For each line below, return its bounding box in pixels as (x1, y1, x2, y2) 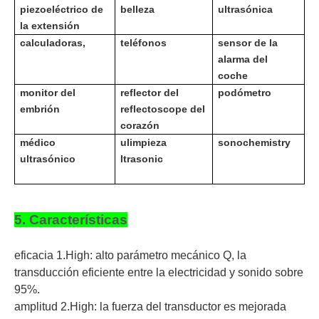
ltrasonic (120, 153, 164, 165)
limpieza (127, 137, 167, 149)
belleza (120, 4, 155, 16)
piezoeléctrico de (20, 4, 104, 16)
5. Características (14, 212, 127, 228)
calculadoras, (20, 37, 86, 49)
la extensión (20, 20, 80, 32)
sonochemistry (218, 137, 291, 149)
